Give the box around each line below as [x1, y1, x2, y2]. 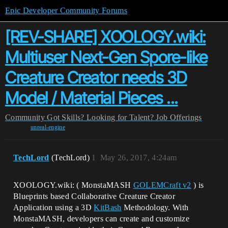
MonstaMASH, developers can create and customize [13, 214, 190, 223]
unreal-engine [30, 124, 66, 131]
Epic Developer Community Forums [5, 6, 127, 15]
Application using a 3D [13, 203, 94, 212]
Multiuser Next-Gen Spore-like [5, 47, 208, 67]
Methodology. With [121, 203, 189, 212]
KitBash [94, 203, 122, 212]
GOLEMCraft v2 [133, 181, 191, 189]
